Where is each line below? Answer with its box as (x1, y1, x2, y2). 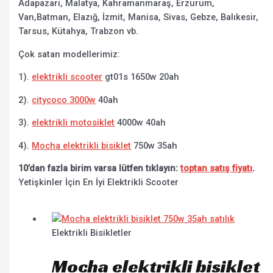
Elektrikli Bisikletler (52, 227, 132, 238)
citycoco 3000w (32, 94, 96, 105)
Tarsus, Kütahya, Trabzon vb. (18, 26, 139, 37)
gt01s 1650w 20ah (102, 71, 180, 83)
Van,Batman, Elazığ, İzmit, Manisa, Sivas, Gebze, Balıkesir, (18, 12, 259, 23)
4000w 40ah (115, 117, 166, 129)
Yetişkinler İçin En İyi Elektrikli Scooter (18, 177, 179, 188)
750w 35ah (131, 140, 178, 151)
